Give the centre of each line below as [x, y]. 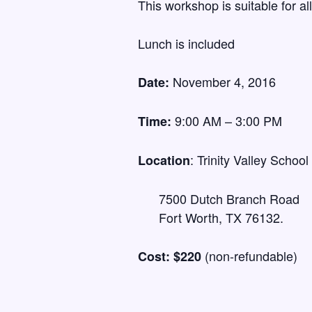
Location [164, 160]
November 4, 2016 [224, 81]
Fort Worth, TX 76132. [221, 217]
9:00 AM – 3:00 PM [228, 120]
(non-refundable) [251, 256]
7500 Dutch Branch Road [229, 198]
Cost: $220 [171, 256]
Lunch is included [186, 43]
